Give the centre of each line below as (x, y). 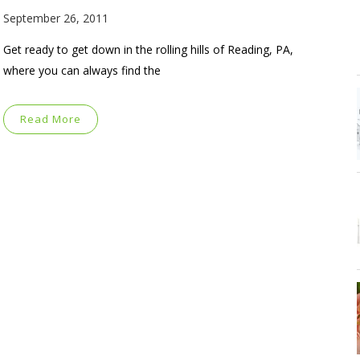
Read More (51, 119)
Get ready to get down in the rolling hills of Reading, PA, (148, 49)
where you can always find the (82, 70)
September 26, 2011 (56, 18)
